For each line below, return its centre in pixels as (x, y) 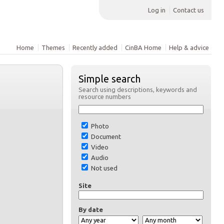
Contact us (189, 10)
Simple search (109, 79)
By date (91, 209)
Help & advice (189, 47)
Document (105, 136)
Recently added (95, 47)
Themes (53, 47)
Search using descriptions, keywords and (138, 90)
